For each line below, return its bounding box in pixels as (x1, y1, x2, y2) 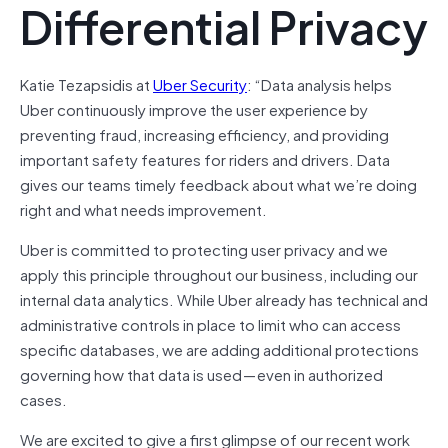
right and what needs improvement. (20, 196, 267, 221)
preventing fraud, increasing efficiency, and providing (20, 121, 389, 146)
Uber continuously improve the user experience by (20, 96, 368, 121)
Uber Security (153, 71, 247, 96)
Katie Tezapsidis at (20, 71, 153, 96)
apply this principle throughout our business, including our (20, 261, 418, 286)
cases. (20, 386, 67, 411)
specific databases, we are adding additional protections (20, 336, 419, 361)
